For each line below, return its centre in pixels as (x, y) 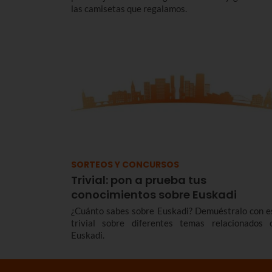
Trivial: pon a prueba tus (139, 180)
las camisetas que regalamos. (129, 8)
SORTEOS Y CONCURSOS (125, 164)
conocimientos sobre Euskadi (154, 194)
